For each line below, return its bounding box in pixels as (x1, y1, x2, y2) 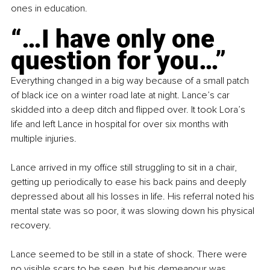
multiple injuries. (11, 132, 77, 145)
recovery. (11, 219, 51, 231)
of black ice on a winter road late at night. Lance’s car (11, 89, 232, 101)
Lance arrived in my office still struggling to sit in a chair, (11, 161, 239, 174)
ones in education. (11, 2, 87, 14)
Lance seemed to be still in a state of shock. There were (11, 248, 250, 260)
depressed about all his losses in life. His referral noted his (11, 190, 257, 202)
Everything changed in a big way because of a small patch (11, 74, 251, 87)
